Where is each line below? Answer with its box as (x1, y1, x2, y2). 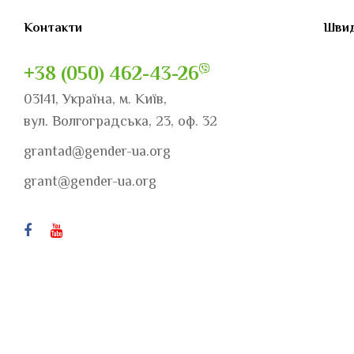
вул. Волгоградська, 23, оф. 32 (24, 113, 217, 130)
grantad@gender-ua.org (24, 143, 171, 160)
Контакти (24, 21, 82, 36)
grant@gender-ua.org (24, 173, 156, 190)
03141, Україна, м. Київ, (24, 91, 167, 107)
